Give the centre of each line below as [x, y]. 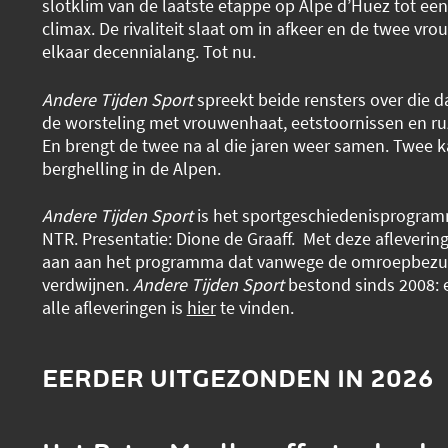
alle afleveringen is [114, 308]
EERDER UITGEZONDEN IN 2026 [237, 377]
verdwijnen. [87, 285]
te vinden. [254, 308]
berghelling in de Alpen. [131, 168]
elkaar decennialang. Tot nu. [148, 51]
